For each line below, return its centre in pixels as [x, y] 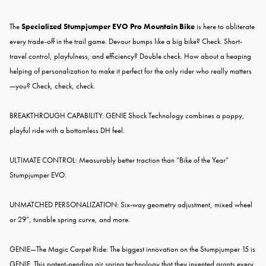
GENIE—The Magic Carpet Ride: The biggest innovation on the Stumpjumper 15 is [132, 249]
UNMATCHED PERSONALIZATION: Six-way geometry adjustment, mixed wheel [131, 205]
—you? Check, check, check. [52, 86]
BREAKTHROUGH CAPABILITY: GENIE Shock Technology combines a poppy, [127, 116]
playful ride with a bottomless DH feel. [67, 131]
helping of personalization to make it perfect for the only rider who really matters [131, 71]
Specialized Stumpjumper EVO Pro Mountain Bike [108, 27]
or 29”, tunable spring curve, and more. [70, 220]
